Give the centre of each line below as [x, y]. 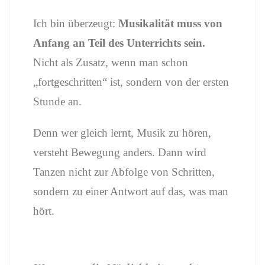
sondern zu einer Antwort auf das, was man [131, 191]
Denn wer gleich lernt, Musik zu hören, [122, 133]
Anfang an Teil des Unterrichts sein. [119, 43]
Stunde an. [57, 101]
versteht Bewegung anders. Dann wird [120, 152]
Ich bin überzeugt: [76, 23]
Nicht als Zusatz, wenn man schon [111, 62]
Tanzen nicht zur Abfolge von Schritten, [124, 172]
